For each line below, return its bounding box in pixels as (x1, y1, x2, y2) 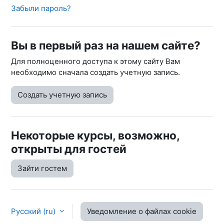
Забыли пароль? (11, 3, 71, 13)
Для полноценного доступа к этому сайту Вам (11, 56, 180, 66)
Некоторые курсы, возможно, (11, 128, 179, 142)
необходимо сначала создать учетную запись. (11, 67, 180, 77)
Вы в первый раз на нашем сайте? (11, 38, 200, 52)
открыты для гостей (11, 141, 126, 155)
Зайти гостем (17, 163, 67, 173)
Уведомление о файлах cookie (87, 206, 196, 216)
